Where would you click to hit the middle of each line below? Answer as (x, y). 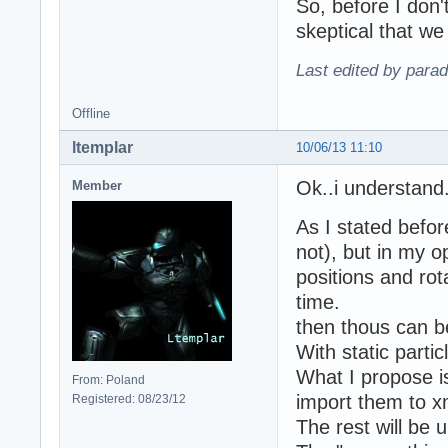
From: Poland (108, 379)
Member (97, 185)
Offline (91, 113)
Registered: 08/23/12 (129, 398)
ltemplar (102, 147)
